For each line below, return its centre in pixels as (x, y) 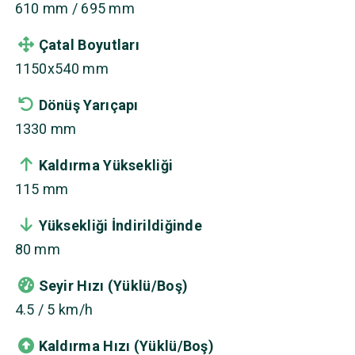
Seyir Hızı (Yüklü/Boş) (113, 286)
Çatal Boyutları (89, 45)
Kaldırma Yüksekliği (106, 165)
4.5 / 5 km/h (54, 309)
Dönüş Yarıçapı (88, 105)
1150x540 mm (61, 69)
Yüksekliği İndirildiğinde (120, 225)
